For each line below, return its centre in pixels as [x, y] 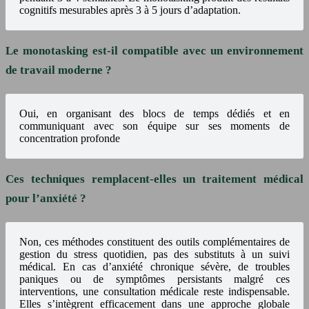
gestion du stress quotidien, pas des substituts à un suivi [154, 255]
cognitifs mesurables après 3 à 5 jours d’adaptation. [130, 10]
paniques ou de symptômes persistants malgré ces [154, 279]
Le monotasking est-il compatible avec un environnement [154, 51]
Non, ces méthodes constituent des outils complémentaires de [154, 242]
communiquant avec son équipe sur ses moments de [154, 126]
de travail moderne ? [59, 70]
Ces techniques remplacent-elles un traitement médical [154, 179]
